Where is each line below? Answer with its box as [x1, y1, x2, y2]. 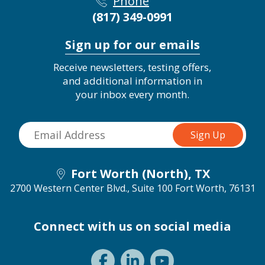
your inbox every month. [75, 87, 189, 101]
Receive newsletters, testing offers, [53, 60, 212, 74]
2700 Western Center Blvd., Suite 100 [9, 181, 173, 195]
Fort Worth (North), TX [71, 165, 210, 182]
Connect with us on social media [34, 218, 231, 234]
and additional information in [62, 73, 202, 88]
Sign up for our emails [65, 36, 200, 53]
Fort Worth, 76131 [174, 181, 256, 195]
